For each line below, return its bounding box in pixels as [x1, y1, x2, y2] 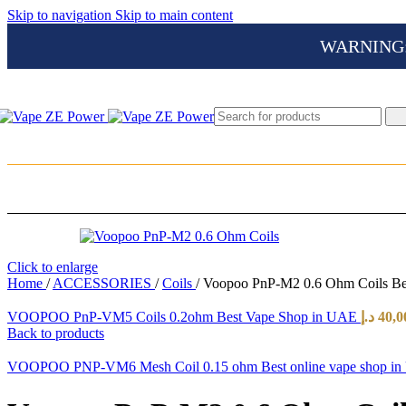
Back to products [7, 325, 104, 341]
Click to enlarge [7, 259, 98, 275]
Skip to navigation [7, 7, 115, 23]
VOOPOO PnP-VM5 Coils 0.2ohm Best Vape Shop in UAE [7, 309, 361, 324]
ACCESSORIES [53, 275, 155, 291]
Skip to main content [115, 7, 233, 23]
